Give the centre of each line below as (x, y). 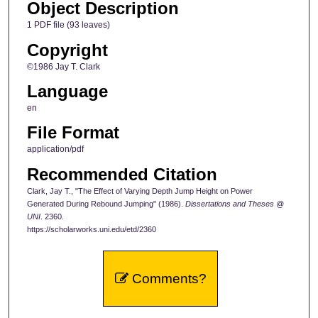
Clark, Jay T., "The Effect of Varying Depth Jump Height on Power (139, 191)
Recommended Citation (122, 174)
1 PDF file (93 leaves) (68, 25)
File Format (73, 133)
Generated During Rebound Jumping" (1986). (106, 203)
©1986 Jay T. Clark (63, 66)
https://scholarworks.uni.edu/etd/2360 (91, 229)
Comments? (167, 278)
